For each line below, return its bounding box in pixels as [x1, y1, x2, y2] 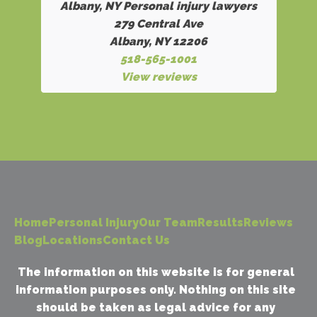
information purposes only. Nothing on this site [16, 283, 296, 296]
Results [197, 216, 243, 229]
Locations [42, 234, 103, 247]
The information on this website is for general [17, 265, 294, 279]
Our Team [139, 216, 197, 229]
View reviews [120, 70, 197, 83]
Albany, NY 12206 [110, 35, 207, 48]
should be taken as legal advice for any [36, 301, 275, 314]
